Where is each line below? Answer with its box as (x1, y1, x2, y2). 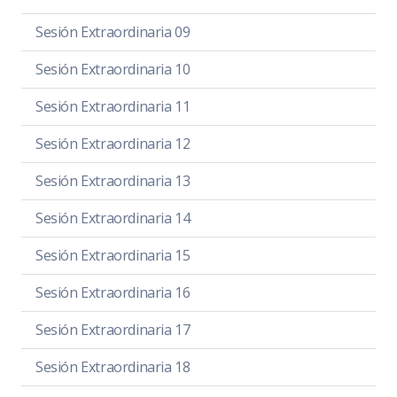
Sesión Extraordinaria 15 (35, 245, 191, 265)
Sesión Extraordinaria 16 (35, 282, 191, 302)
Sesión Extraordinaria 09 (35, 21, 191, 42)
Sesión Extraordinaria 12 (35, 133, 191, 153)
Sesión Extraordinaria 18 (35, 356, 191, 377)
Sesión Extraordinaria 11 (35, 96, 191, 116)
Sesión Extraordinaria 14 (35, 207, 191, 228)
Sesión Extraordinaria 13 (35, 170, 191, 191)
